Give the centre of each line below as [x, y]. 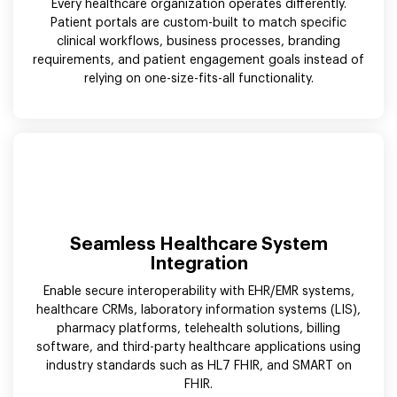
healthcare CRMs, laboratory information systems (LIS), [198, 310]
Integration [198, 264]
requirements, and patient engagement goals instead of [198, 60]
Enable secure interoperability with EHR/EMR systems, [198, 291]
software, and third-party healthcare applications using [198, 347]
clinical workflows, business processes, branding [198, 41]
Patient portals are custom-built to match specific [198, 23]
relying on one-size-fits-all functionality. [198, 78]
